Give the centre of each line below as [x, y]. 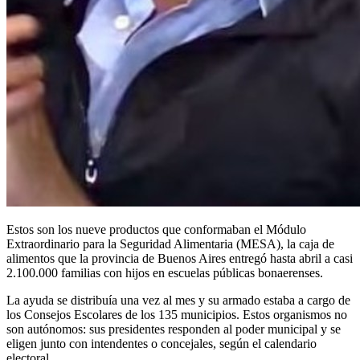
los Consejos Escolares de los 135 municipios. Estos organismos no [177, 314]
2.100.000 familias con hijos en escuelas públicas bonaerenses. [165, 272]
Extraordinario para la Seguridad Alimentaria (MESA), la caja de [170, 243]
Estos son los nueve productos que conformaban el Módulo [156, 229]
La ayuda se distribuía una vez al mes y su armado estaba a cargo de [178, 300]
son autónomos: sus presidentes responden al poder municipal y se [174, 329]
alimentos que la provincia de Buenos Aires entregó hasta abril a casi [180, 258]
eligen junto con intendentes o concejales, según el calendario [162, 343]
